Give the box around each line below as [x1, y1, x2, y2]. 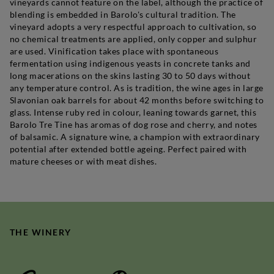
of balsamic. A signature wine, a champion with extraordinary [10, 131, 260, 142]
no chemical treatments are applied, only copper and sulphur [10, 33, 257, 44]
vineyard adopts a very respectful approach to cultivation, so [10, 21, 257, 32]
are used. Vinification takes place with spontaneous [10, 45, 219, 56]
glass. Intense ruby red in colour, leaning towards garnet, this [10, 106, 257, 117]
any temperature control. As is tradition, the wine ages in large [10, 82, 264, 93]
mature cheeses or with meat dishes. [10, 155, 157, 166]
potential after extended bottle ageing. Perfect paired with [10, 143, 247, 154]
